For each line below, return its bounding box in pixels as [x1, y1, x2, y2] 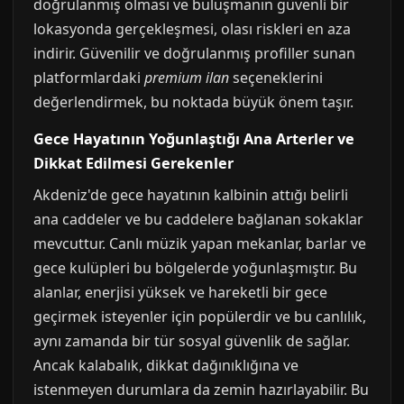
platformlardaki [33, 68, 144, 88]
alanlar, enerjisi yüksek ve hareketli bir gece [33, 282, 327, 303]
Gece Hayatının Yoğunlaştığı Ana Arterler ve [33, 129, 354, 150]
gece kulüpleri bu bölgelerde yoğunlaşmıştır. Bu [33, 258, 357, 279]
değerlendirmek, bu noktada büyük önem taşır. [33, 92, 353, 113]
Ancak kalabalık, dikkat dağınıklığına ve [33, 355, 298, 376]
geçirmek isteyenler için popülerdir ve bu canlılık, [33, 307, 366, 327]
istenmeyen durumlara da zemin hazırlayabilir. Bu [33, 380, 369, 400]
